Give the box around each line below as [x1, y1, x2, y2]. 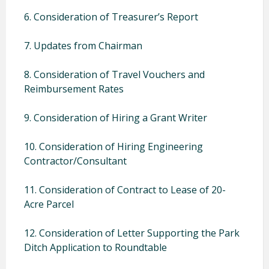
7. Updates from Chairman [24, 38, 142, 52]
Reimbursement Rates [24, 82, 124, 95]
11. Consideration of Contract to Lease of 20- [24, 183, 226, 196]
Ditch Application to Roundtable [24, 240, 167, 254]
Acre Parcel [24, 197, 74, 211]
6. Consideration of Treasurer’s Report [24, 10, 198, 23]
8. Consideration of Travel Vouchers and [24, 67, 205, 81]
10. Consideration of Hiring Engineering [24, 139, 203, 153]
